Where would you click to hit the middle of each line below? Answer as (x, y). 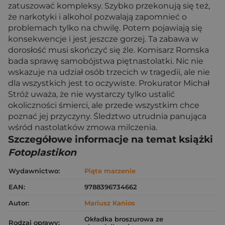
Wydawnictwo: (34, 171)
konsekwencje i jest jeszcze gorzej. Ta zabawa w (103, 39)
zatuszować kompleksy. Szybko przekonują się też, (109, 6)
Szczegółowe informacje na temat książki (110, 139)
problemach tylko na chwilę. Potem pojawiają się (105, 28)
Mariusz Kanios (110, 203)
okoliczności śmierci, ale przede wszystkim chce (104, 105)
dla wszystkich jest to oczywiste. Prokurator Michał (109, 83)
